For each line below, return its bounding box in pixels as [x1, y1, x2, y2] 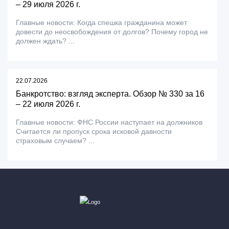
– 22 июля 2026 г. [16, 100, 80, 109]
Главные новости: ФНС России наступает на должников [16, 118, 202, 127]
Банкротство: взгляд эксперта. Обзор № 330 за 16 [16, 89, 204, 99]
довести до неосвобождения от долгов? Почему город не [16, 28, 208, 36]
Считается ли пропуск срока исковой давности [16, 127, 172, 136]
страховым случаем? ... [16, 136, 95, 145]
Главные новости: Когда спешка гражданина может [16, 18, 187, 27]
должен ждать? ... [16, 37, 75, 45]
